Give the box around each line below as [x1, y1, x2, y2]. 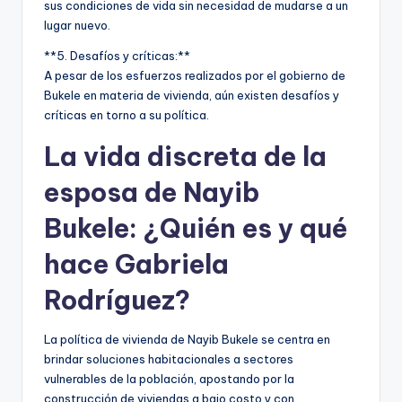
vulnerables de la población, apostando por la [44, 371, 294, 386]
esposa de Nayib [44, 175, 259, 209]
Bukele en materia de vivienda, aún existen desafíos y [44, 87, 339, 102]
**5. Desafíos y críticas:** [44, 48, 190, 63]
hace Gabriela [44, 247, 229, 281]
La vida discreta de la [44, 139, 327, 173]
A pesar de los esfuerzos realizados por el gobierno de [44, 67, 345, 83]
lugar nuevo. [44, 17, 110, 32]
